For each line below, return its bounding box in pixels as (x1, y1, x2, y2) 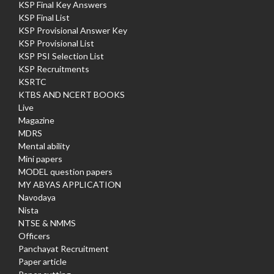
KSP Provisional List (18, 37, 94, 48)
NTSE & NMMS (18, 217, 76, 228)
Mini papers (18, 153, 62, 164)
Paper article (18, 256, 67, 267)
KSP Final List (18, 12, 70, 23)
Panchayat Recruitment (18, 243, 109, 254)
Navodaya (18, 191, 56, 202)
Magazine (18, 114, 54, 125)
